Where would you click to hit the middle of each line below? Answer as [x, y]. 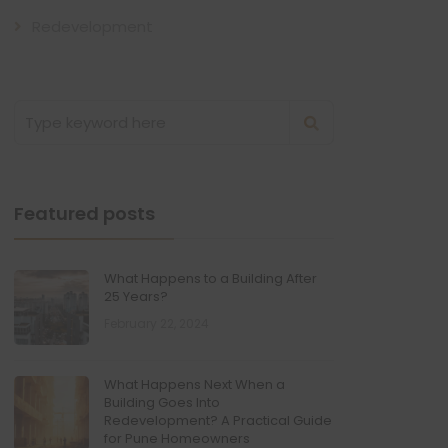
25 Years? [136, 296]
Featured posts [84, 213]
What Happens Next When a [194, 384]
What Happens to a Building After [210, 278]
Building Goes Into [162, 402]
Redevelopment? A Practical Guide [218, 420]
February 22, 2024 [156, 323]
